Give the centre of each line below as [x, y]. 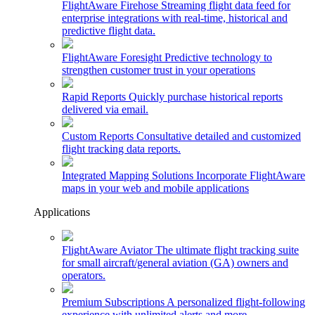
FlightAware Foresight [112, 57]
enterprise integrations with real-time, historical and [175, 18]
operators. [84, 275]
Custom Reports [98, 136]
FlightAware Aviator [107, 250]
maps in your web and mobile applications [155, 188]
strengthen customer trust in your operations [159, 70]
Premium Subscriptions [113, 302]
